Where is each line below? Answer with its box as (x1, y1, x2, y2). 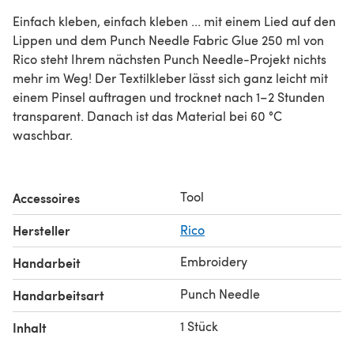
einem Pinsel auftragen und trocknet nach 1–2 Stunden (13, 88, 325, 105)
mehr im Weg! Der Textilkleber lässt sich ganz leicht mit (13, 69, 328, 86)
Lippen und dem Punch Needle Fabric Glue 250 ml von (13, 31, 324, 48)
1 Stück (180, 317, 218, 334)
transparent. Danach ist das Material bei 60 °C (13, 107, 282, 124)
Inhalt (13, 318, 47, 337)
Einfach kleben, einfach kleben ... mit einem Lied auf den (13, 12, 336, 29)
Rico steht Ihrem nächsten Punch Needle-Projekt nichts (13, 50, 326, 67)
